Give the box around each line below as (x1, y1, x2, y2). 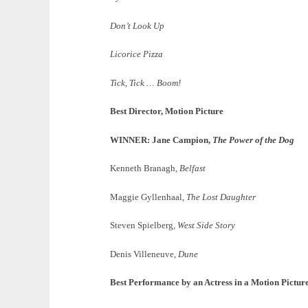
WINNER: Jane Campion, (110, 134, 212, 145)
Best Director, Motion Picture (110, 106, 223, 117)
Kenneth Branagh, (110, 163, 179, 174)
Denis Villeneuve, (110, 248, 178, 259)
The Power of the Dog (212, 134, 294, 145)
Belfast (179, 163, 206, 174)
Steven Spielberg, (110, 220, 177, 231)
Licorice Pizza (110, 49, 163, 60)
